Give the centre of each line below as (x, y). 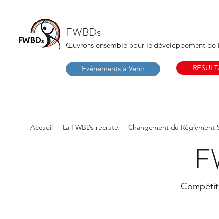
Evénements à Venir (113, 69)
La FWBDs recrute (90, 127)
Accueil (42, 127)
